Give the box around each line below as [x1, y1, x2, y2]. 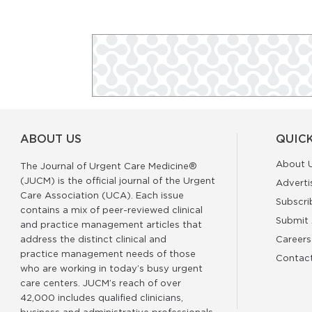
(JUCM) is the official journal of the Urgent [20, 175, 215, 185]
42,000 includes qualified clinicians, [20, 292, 183, 302]
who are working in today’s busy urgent [20, 263, 203, 273]
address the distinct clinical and [20, 234, 166, 244]
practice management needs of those [20, 249, 196, 258]
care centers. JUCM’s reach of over [20, 278, 181, 288]
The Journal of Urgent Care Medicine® [20, 161, 197, 171]
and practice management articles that [20, 219, 202, 229]
